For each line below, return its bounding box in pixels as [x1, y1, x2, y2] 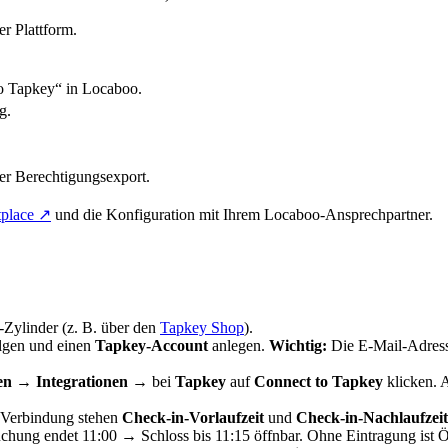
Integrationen [36, 372, 128, 390]
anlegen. [208, 336, 269, 354]
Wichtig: [269, 336, 327, 354]
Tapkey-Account [95, 336, 208, 354]
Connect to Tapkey [254, 372, 383, 390]
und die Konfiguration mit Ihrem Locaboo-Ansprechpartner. [51, 206, 433, 224]
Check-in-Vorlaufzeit [122, 408, 264, 426]
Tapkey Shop [160, 318, 244, 336]
